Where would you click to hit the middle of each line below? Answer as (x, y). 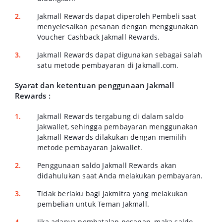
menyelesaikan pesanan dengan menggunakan (118, 27)
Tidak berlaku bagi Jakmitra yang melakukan (113, 194)
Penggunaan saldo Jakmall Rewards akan (107, 165)
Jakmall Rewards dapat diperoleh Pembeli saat (117, 16)
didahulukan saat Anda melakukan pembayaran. (120, 176)
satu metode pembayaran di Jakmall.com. (108, 65)
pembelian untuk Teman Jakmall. (93, 204)
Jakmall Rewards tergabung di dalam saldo (110, 116)
